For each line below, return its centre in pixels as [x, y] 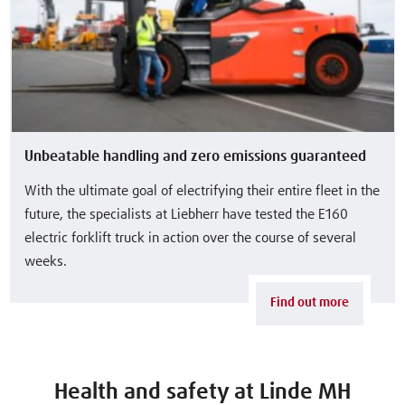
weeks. [46, 261]
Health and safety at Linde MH [202, 392]
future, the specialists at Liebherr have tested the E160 [187, 214]
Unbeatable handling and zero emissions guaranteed [196, 156]
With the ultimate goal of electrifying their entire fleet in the [202, 191]
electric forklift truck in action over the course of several [191, 238]
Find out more [310, 303]
